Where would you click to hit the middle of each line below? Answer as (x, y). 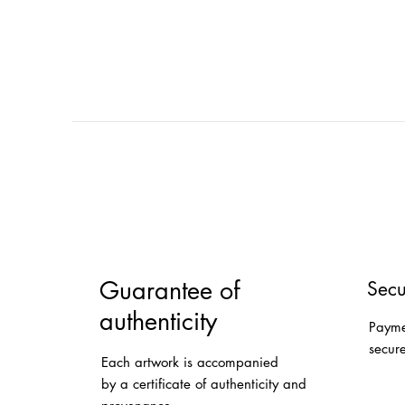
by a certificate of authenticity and (204, 383)
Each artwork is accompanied (190, 362)
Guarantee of (169, 290)
